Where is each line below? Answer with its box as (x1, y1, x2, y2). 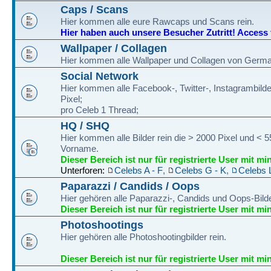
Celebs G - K (175, 165, 226, 175)
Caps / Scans (60, 3, 128, 16)
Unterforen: (60, 165, 107, 175)
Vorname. (60, 143, 99, 154)
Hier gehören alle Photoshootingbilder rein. (60, 232, 226, 242)
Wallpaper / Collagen (60, 42, 167, 54)
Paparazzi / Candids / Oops (60, 180, 200, 192)
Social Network (60, 70, 139, 82)
